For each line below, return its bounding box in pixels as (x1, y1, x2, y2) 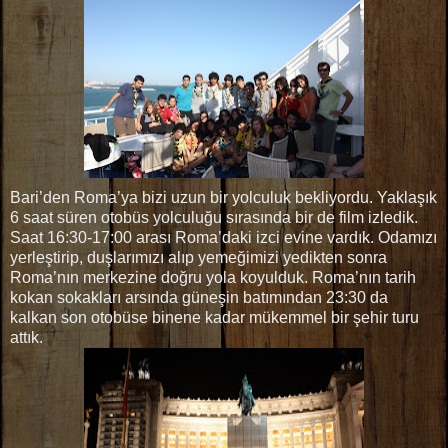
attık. (10, 329, 43, 347)
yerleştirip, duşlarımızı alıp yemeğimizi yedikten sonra (10, 249, 387, 267)
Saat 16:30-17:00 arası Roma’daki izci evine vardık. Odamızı (10, 229, 437, 247)
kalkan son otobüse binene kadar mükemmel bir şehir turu (10, 309, 419, 327)
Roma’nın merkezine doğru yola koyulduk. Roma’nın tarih (10, 269, 416, 287)
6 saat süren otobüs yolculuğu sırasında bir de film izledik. (10, 209, 418, 227)
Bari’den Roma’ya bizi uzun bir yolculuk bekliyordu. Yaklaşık (10, 189, 437, 207)
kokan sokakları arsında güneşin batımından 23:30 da (10, 289, 388, 307)
